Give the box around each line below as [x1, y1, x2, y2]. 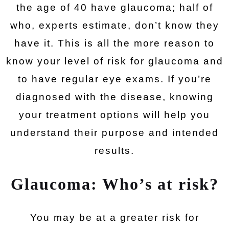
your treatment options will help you [19, 109, 210, 120]
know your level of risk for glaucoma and [6, 56, 223, 66]
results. [95, 145, 134, 156]
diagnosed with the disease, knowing [15, 91, 214, 102]
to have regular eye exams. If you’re [17, 74, 212, 84]
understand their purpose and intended [10, 127, 219, 138]
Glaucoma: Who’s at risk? [10, 175, 219, 193]
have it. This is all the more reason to [14, 38, 215, 49]
